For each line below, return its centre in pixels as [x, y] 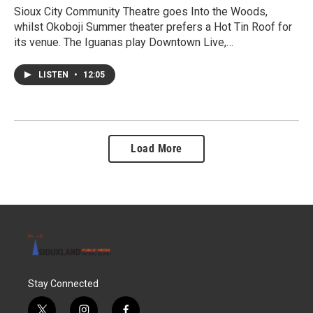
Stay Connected [63, 283]
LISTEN [54, 74]
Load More [156, 148]
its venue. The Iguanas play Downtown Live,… [124, 42]
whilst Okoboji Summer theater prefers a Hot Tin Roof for [153, 27]
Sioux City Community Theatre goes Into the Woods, [141, 11]
